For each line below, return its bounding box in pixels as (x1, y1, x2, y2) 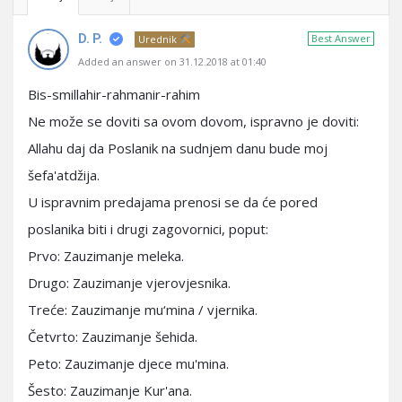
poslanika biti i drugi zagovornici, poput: (28, 220, 268, 238)
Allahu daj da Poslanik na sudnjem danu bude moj (28, 139, 328, 157)
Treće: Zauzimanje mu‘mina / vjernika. (28, 301, 258, 319)
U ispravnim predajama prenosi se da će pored (28, 193, 318, 211)
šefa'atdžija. (28, 166, 100, 184)
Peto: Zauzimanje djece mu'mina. (28, 354, 229, 372)
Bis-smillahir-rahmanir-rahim (28, 85, 200, 103)
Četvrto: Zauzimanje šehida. (28, 328, 197, 345)
